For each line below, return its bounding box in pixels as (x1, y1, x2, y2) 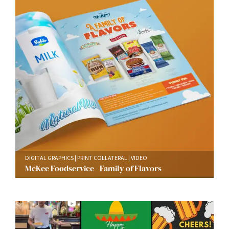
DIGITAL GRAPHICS (25, 154, 74, 162)
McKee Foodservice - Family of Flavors (25, 163, 162, 174)
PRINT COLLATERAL (77, 154, 127, 162)
